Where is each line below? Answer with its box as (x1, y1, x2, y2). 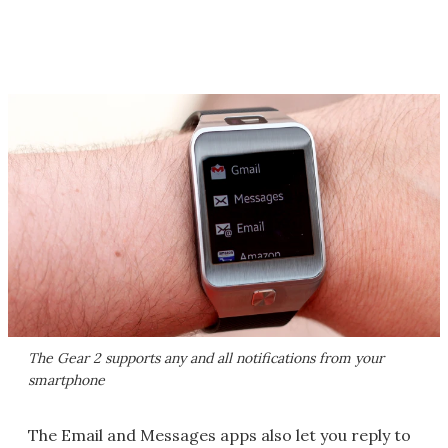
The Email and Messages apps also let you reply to (28, 424, 411, 445)
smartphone (28, 370, 105, 389)
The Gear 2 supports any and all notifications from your (28, 348, 384, 367)
